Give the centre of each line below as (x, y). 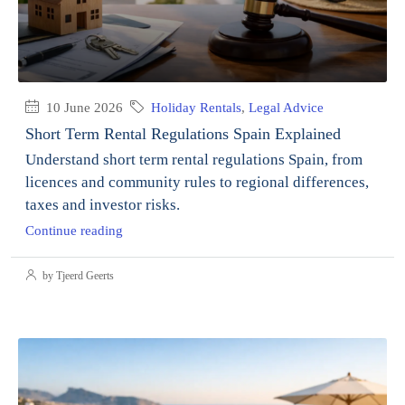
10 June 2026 (83, 107)
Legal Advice (286, 107)
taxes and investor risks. (103, 204)
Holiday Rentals (196, 107)
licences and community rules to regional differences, (197, 182)
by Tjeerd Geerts (77, 275)
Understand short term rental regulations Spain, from (194, 159)
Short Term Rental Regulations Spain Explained (183, 133)
